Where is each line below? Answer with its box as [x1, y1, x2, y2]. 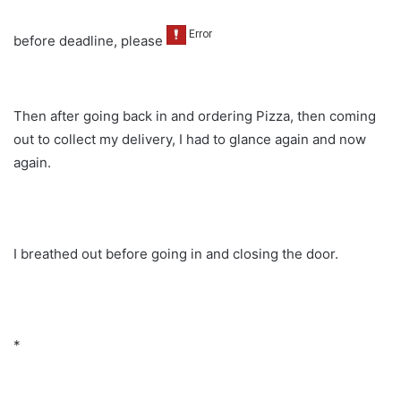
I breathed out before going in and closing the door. [13, 245, 338, 263]
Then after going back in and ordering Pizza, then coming [13, 107, 376, 125]
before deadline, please [13, 31, 166, 49]
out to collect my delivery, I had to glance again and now [13, 131, 366, 149]
